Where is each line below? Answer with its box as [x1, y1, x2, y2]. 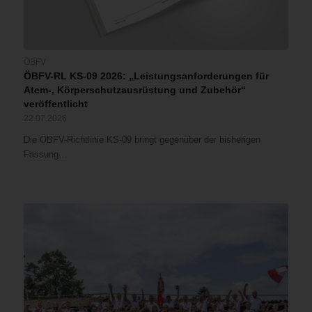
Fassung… [23, 149, 68, 160]
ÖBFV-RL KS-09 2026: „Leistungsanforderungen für [23, 70, 269, 82]
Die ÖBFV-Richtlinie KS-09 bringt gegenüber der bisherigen [23, 134, 260, 146]
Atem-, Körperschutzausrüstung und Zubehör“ [23, 84, 246, 96]
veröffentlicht [23, 98, 88, 110]
